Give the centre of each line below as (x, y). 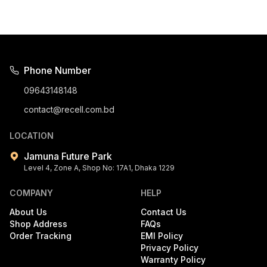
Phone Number (58, 70)
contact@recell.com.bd (69, 109)
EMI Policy (162, 235)
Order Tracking (41, 235)
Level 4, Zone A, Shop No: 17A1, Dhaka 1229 (99, 167)
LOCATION (32, 135)
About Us (28, 212)
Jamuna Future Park (68, 156)
